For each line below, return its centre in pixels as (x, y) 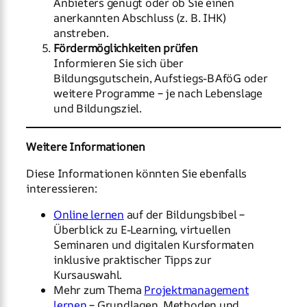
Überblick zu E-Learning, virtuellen (142, 229)
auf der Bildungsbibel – (184, 214)
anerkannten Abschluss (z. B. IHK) (140, 17)
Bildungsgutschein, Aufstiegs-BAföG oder (161, 78)
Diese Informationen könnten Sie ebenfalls (137, 173)
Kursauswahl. (88, 274)
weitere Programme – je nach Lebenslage (158, 93)
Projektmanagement (197, 290)
